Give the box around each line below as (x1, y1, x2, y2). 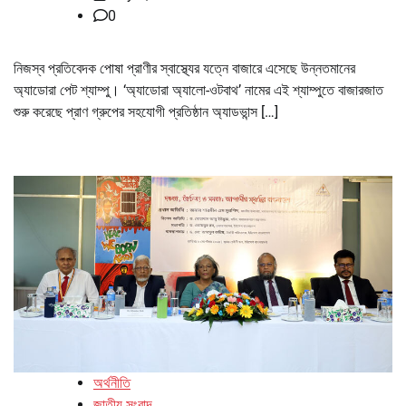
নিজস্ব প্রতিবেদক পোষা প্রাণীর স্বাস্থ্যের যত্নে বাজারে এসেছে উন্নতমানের (14, 59, 355, 77)
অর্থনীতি (93, 374, 130, 392)
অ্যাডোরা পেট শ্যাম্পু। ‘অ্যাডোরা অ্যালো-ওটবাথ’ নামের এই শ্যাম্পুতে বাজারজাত (14, 81, 383, 99)
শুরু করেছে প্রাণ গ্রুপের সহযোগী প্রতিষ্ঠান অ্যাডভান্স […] (14, 102, 278, 121)
